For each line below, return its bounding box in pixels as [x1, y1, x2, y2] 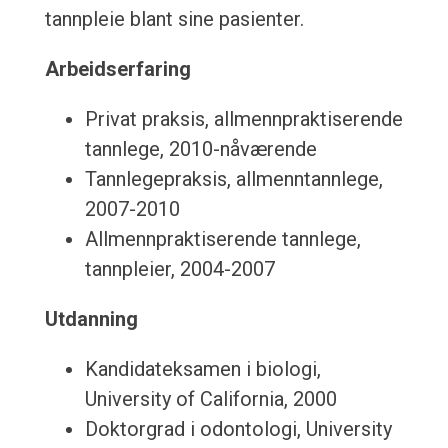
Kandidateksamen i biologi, [84, 357, 321, 382]
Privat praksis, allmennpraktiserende [84, 107, 403, 132]
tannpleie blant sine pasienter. [44, 7, 304, 32]
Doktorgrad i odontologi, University [84, 417, 392, 442]
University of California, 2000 [84, 387, 337, 412]
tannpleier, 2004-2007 [84, 257, 275, 282]
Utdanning [44, 307, 138, 332]
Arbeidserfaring [44, 57, 191, 82]
